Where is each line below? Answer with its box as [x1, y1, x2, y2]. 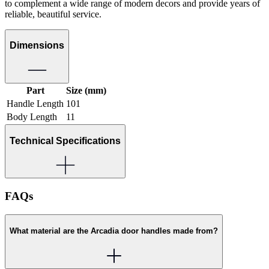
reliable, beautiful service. [5, 8, 101, 19]
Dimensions [10, 40, 64, 51]
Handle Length [7, 98, 64, 109]
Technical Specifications [10, 135, 121, 146]
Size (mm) [66, 85, 106, 96]
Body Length [7, 112, 57, 122]
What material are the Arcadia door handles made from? [10, 226, 218, 236]
